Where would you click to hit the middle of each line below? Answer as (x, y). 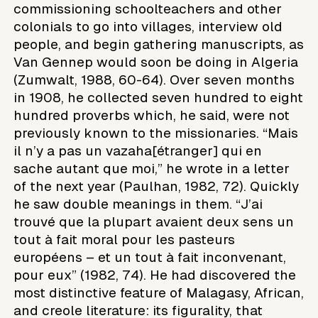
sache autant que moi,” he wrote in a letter (152, 168)
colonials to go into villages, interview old (148, 26)
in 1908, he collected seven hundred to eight (159, 97)
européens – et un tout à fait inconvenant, (150, 257)
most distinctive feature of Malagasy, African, (159, 292)
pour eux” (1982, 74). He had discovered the (155, 275)
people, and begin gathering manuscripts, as (159, 44)
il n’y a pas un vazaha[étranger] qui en (138, 150)
